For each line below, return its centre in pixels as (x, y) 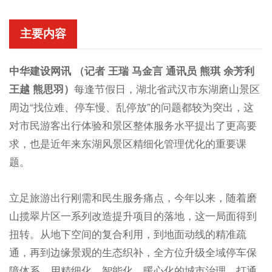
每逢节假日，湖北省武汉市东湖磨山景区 (167, 88)
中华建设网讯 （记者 (58, 70)
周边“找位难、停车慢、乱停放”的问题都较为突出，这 (131, 107)
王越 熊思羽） (41, 88)
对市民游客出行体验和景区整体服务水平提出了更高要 (133, 125)
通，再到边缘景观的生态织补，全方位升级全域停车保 (133, 252)
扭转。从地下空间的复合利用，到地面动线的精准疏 (127, 233)
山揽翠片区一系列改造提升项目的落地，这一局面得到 (133, 215)
